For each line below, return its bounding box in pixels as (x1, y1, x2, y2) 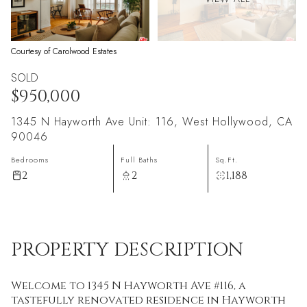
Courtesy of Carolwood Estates (11, 45, 116, 58)
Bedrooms (11, 154, 49, 165)
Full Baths (120, 154, 158, 165)
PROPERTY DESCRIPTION (11, 237, 243, 262)
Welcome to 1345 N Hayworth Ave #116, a (11, 278, 246, 293)
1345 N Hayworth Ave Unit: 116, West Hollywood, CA (11, 114, 293, 130)
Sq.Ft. (215, 154, 238, 165)
